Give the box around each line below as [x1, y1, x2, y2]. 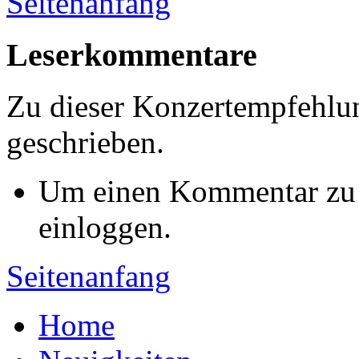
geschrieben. [6, 125, 164, 160]
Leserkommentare [6, 36, 257, 73]
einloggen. [38, 210, 171, 245]
